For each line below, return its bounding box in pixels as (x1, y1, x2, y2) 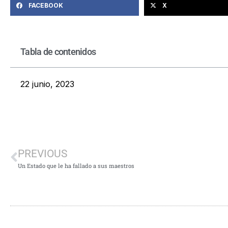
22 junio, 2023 (20, 78, 74, 89)
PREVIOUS (18, 147, 67, 160)
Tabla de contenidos (20, 46, 96, 57)
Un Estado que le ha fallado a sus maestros (18, 161, 134, 169)
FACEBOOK (28, 1, 63, 9)
